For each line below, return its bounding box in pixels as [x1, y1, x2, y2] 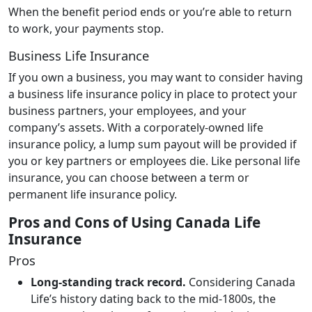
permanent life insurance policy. [8, 186, 177, 202]
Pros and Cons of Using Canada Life [8, 212, 260, 232]
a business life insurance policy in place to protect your [8, 86, 297, 102]
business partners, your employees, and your [8, 102, 247, 118]
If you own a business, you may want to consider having [8, 69, 303, 85]
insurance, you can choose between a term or [8, 169, 249, 185]
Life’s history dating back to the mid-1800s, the [31, 290, 276, 306]
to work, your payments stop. [8, 20, 164, 36]
